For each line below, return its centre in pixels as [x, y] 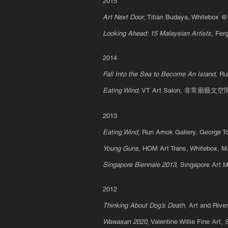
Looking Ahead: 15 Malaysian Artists [157, 33]
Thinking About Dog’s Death [144, 205]
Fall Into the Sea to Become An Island [159, 74]
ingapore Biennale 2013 [142, 165]
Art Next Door [123, 17]
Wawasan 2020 [125, 222]
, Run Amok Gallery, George [180, 132]
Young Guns [121, 148]
